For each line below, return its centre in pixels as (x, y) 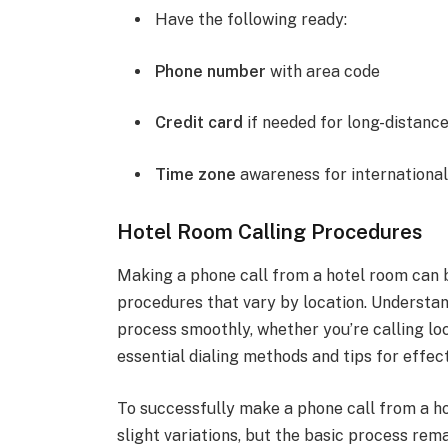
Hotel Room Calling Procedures (270, 231)
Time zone (196, 175)
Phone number (211, 71)
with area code (323, 71)
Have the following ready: (251, 20)
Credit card (199, 123)
